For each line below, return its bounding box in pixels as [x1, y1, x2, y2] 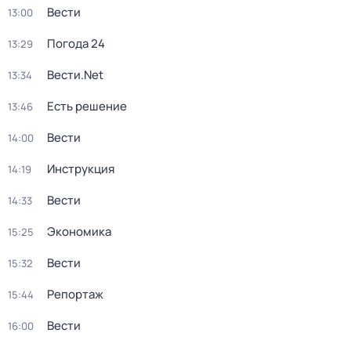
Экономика [47, 223, 111, 240]
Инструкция [47, 161, 114, 177]
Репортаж [47, 286, 103, 302]
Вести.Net [47, 67, 103, 83]
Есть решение [47, 98, 127, 114]
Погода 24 [47, 35, 105, 52]
